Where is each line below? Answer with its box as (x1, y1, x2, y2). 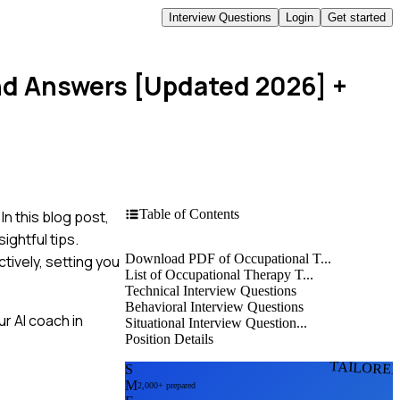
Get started (328, 10, 386, 24)
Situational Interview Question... (125, 314, 307, 330)
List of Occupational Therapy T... (125, 266, 313, 282)
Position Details (125, 330, 213, 346)
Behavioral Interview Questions (125, 298, 304, 314)
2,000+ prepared (137, 380, 196, 391)
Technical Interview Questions (125, 282, 296, 298)
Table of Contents (139, 205, 239, 221)
